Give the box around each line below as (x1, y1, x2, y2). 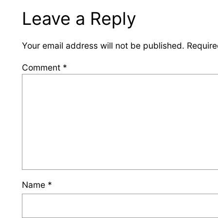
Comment (22, 62, 63, 73)
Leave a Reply (22, 7, 137, 29)
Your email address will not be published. (22, 40, 185, 51)
